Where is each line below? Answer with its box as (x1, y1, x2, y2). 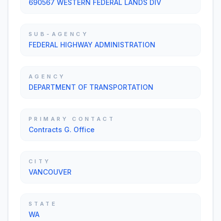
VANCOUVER (29, 168, 72, 176)
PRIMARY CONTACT (29, 115, 115, 122)
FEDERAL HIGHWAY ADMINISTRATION (29, 40, 155, 49)
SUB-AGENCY (29, 31, 88, 37)
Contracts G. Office (29, 125, 95, 134)
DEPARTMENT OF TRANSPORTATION (29, 83, 153, 91)
